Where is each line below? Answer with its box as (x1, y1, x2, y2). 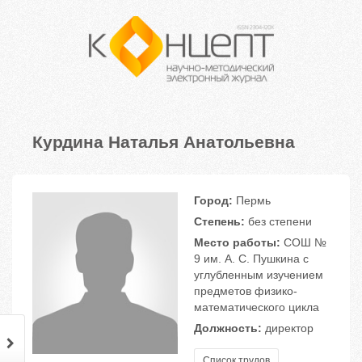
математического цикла (194, 301, 319, 314)
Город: (194, 194, 233, 208)
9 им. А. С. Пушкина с (194, 252, 309, 266)
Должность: (194, 322, 262, 335)
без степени (245, 215, 312, 229)
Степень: (194, 215, 245, 229)
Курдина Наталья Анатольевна (32, 128, 295, 154)
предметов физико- (194, 284, 297, 298)
